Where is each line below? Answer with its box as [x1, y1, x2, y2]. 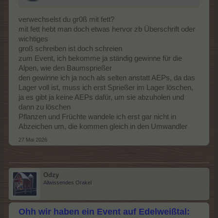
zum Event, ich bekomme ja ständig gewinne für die [18, 54, 182, 62]
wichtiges [18, 35, 48, 43]
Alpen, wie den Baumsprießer [18, 64, 112, 72]
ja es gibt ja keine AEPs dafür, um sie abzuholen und [18, 93, 184, 101]
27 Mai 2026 [18, 136, 47, 143]
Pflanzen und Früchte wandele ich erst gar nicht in [18, 112, 176, 121]
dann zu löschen [18, 103, 71, 111]
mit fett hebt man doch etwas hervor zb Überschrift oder [18, 25, 195, 33]
